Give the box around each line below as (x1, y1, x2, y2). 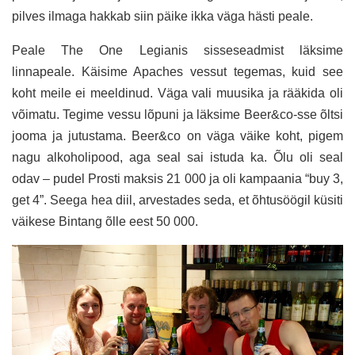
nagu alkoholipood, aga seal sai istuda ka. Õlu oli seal (12, 150, 343, 164)
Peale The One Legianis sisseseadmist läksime (12, 43, 343, 57)
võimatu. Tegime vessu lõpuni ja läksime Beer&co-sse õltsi (12, 107, 343, 121)
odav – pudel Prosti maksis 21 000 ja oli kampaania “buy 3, (12, 171, 343, 185)
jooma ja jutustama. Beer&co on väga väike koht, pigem (12, 128, 343, 143)
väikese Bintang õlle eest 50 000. (12, 214, 198, 228)
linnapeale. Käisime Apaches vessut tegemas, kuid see (12, 64, 343, 78)
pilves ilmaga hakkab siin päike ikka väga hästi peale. (12, 9, 313, 23)
